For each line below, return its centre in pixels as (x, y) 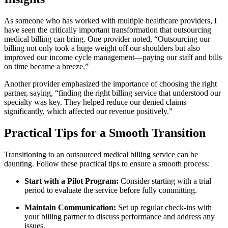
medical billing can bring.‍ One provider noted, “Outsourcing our (107, 39)
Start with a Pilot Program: (72, 181)
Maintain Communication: (70, 207)
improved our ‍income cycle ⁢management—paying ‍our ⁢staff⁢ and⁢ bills (113, 57)
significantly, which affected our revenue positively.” (88, 111)
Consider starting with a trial (165, 181)
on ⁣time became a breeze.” (46, 66)
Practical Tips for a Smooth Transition (105, 133)
